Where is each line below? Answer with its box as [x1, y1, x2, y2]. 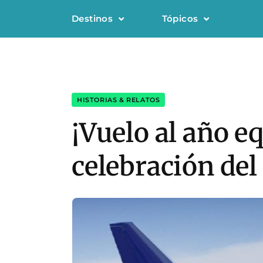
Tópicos [161, 13, 198, 24]
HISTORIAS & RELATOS [77, 96, 160, 104]
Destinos [72, 13, 113, 24]
